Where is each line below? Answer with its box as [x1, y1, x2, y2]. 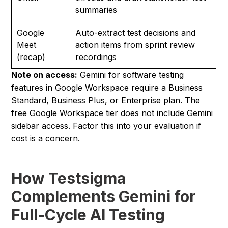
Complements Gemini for [11, 187, 196, 206]
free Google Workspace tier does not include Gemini [11, 108, 213, 119]
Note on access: [11, 70, 78, 80]
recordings [75, 52, 117, 63]
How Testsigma [11, 169, 126, 188]
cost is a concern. [11, 133, 80, 144]
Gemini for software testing [77, 70, 184, 80]
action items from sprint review [75, 40, 195, 50]
